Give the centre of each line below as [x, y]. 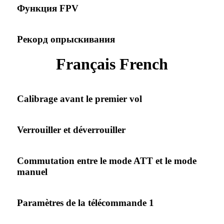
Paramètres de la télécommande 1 [85, 202]
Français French [112, 64]
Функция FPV [48, 8]
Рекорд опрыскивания [66, 39]
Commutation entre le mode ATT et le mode [107, 160]
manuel [32, 171]
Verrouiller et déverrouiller [71, 129]
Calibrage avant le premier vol [79, 98]
